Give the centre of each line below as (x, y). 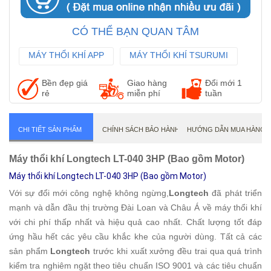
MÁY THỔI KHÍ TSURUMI (179, 55)
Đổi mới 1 (223, 83)
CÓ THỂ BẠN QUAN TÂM (135, 31)
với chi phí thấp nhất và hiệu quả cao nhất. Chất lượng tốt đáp (135, 222)
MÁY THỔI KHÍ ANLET (72, 73)
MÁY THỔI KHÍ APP (66, 55)
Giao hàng (147, 83)
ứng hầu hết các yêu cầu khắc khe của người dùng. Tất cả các (135, 237)
